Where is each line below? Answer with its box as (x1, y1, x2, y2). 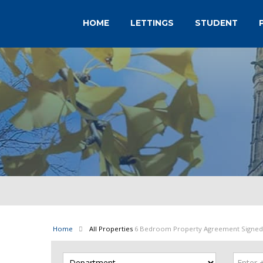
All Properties (89, 224, 133, 233)
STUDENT (194, 18, 238, 28)
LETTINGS (130, 18, 174, 28)
